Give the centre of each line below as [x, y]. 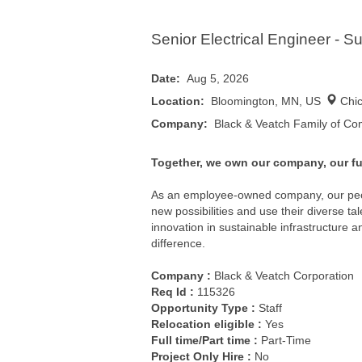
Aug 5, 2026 [218, 78]
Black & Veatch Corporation [284, 275]
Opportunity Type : [203, 307]
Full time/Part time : [204, 340]
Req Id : [174, 291]
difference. [178, 243]
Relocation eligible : [206, 324]
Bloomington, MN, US [267, 101]
